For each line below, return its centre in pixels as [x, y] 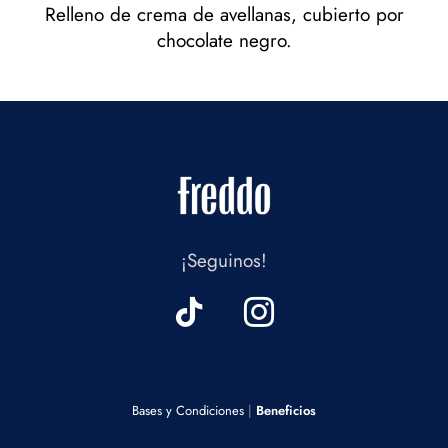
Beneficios [286, 410]
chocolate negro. [224, 41]
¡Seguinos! [224, 260]
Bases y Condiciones [188, 410]
